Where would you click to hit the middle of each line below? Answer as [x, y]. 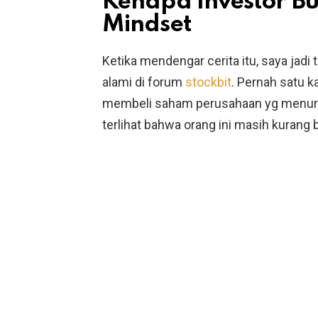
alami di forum [144, 82]
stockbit [208, 82]
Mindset [147, 25]
